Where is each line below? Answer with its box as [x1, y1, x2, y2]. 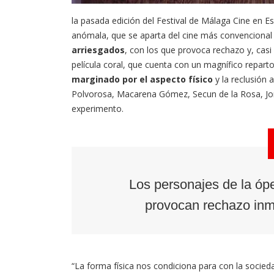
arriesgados [72, 44, 125, 56]
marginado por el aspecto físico [72, 73, 213, 86]
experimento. [72, 103, 124, 115]
